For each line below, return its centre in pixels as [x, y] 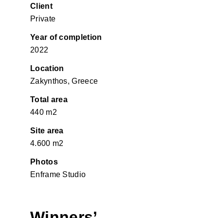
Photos [44, 162]
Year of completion [66, 37]
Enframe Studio [58, 175]
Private [43, 19]
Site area [47, 131]
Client [41, 6]
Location [47, 69]
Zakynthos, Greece [64, 81]
